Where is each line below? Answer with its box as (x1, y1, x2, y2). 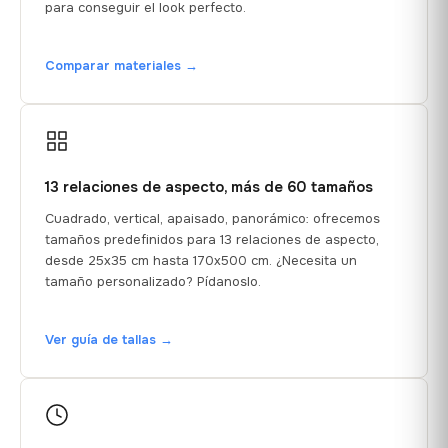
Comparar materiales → (45, 56, 198, 74)
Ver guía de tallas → (45, 330, 173, 348)
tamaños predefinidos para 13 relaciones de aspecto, (45, 230, 379, 248)
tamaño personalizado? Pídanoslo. (45, 272, 261, 290)
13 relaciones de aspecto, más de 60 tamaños (45, 176, 373, 197)
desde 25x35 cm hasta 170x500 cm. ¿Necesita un (45, 251, 357, 269)
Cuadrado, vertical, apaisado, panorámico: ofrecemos (45, 209, 380, 227)
